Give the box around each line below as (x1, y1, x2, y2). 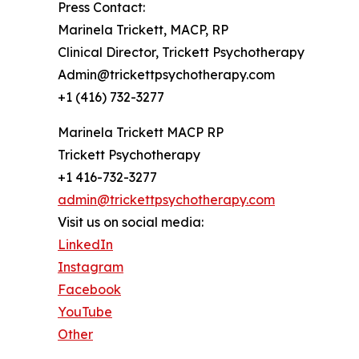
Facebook (58, 280, 121, 297)
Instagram (58, 258, 123, 275)
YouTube (58, 303, 112, 320)
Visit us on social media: (58, 213, 204, 230)
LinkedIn (58, 236, 113, 252)
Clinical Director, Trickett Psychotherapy (58, 43, 305, 60)
